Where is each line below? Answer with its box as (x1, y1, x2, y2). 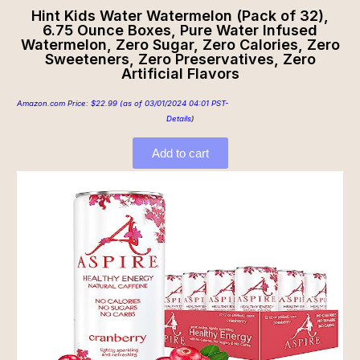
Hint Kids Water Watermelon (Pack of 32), (31, 6, 329, 24)
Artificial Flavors (121, 64, 239, 82)
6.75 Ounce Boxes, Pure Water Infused (43, 21, 317, 39)
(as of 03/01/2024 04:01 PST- (117, 98, 228, 108)
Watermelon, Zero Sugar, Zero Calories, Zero (20, 35, 340, 53)
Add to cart (151, 145, 209, 160)
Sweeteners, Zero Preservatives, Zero (44, 50, 316, 67)
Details (166, 113, 191, 123)
